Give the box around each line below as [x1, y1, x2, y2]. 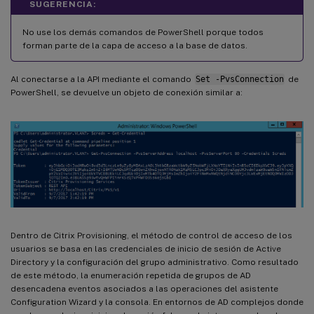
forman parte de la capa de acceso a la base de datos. [22, 41, 247, 51]
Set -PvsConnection [195, 74, 284, 85]
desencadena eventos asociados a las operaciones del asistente [11, 284, 278, 294]
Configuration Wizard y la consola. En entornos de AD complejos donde [11, 297, 303, 308]
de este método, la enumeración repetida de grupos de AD [11, 271, 251, 281]
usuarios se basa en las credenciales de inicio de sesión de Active [11, 244, 281, 254]
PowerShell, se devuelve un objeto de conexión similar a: [11, 88, 243, 98]
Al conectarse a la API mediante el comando [11, 74, 193, 85]
